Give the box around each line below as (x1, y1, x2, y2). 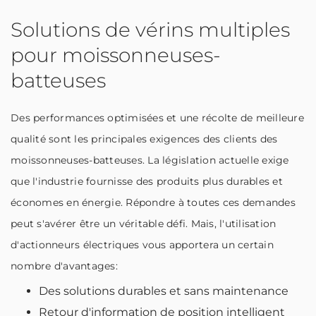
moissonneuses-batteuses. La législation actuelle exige (11, 154, 289, 166)
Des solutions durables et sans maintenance (39, 284, 288, 298)
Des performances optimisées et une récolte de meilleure (11, 111, 304, 124)
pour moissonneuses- (11, 43, 221, 67)
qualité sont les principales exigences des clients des (11, 133, 278, 145)
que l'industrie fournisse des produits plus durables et (11, 175, 283, 188)
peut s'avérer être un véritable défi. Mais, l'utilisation (11, 217, 276, 230)
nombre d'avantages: (11, 260, 118, 272)
